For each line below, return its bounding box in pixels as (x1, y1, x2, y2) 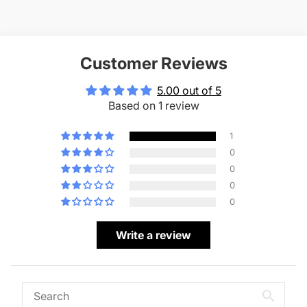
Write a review (115, 228, 191, 243)
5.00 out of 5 (157, 84, 221, 98)
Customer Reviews (79, 53, 228, 74)
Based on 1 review (108, 99, 199, 113)
